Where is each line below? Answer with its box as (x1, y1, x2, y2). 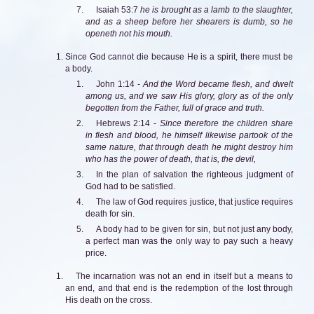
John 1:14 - (95, 78, 143, 89)
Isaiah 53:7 (95, 4, 141, 15)
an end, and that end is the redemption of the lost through (64, 282, 293, 293)
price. (85, 247, 107, 258)
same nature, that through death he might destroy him (85, 142, 293, 152)
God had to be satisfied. (85, 181, 175, 191)
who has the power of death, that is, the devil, (85, 153, 256, 164)
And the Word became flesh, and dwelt (142, 78, 294, 89)
